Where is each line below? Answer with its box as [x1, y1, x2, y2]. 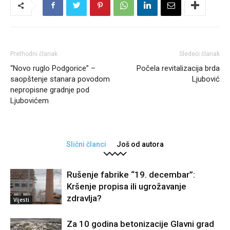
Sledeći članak [179, 50, 220, 57]
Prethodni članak [10, 50, 57, 57]
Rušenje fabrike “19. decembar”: [67, 169, 195, 180]
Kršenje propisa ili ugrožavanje [67, 181, 186, 191]
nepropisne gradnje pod [10, 85, 89, 94]
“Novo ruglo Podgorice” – [10, 63, 95, 73]
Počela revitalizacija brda [137, 63, 220, 73]
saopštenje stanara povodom [10, 74, 110, 84]
